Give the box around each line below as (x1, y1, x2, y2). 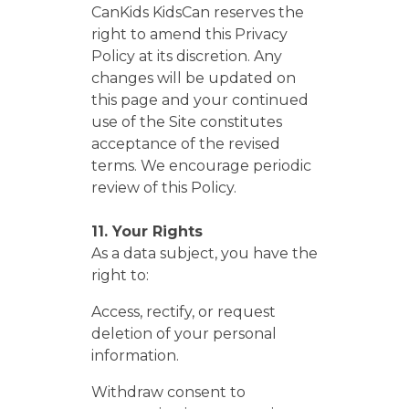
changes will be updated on (91, 69, 296, 87)
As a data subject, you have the (91, 245, 318, 262)
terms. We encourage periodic (91, 157, 311, 174)
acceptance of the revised (91, 135, 280, 152)
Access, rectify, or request (91, 303, 276, 320)
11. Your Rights (91, 223, 203, 240)
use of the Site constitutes (91, 113, 282, 131)
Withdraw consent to (91, 383, 246, 401)
